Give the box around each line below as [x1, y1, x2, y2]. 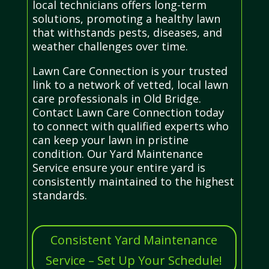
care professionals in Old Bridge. [32, 91, 201, 106]
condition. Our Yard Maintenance [32, 146, 203, 161]
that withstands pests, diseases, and [32, 25, 222, 40]
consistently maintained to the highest [32, 174, 234, 189]
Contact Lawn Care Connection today [32, 104, 224, 119]
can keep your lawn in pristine [32, 132, 189, 147]
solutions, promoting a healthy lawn [32, 11, 220, 26]
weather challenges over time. [32, 38, 188, 53]
